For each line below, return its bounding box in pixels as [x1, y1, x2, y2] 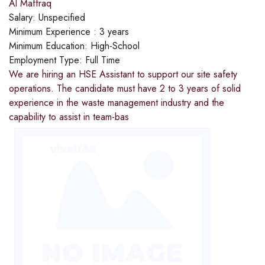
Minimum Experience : [9, 24, 99, 38]
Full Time [85, 53, 120, 67]
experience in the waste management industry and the [9, 95, 224, 109]
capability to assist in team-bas [9, 109, 129, 124]
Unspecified [38, 10, 85, 24]
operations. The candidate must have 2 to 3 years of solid [9, 81, 241, 95]
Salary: [9, 10, 38, 24]
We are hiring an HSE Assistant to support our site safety [9, 67, 237, 81]
